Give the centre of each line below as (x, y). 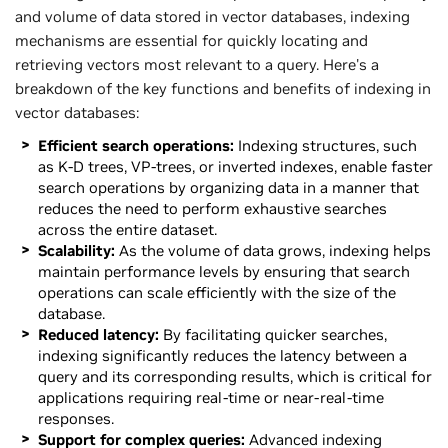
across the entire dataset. (127, 229)
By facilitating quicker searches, (272, 334)
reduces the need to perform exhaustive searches (212, 208)
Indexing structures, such (325, 145)
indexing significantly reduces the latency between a (222, 355)
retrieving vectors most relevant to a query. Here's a (197, 64)
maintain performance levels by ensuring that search (223, 271)
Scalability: (76, 250)
